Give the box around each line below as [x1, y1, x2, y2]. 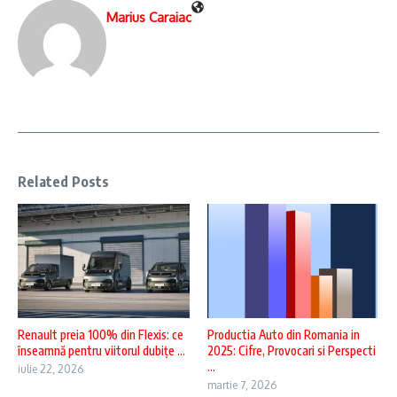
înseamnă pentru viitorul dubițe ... [18, 343, 185, 359]
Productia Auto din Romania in [207, 327, 360, 343]
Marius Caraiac [106, 9, 191, 26]
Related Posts [18, 173, 110, 191]
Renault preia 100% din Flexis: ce [18, 327, 183, 343]
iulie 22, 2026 [18, 362, 83, 377]
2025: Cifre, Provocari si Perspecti [207, 343, 376, 359]
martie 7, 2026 [207, 378, 276, 393]
